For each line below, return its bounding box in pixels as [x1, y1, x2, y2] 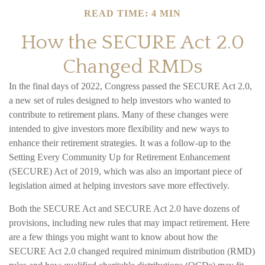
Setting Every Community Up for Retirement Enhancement [9, 152, 230, 163]
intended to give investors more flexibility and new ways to [9, 124, 229, 134]
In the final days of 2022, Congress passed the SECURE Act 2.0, [9, 81, 252, 92]
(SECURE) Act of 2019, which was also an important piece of [9, 166, 242, 177]
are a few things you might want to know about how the [9, 232, 218, 243]
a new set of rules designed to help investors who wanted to [9, 95, 231, 106]
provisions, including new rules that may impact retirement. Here [9, 218, 250, 228]
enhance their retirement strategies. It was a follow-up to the [9, 138, 231, 148]
